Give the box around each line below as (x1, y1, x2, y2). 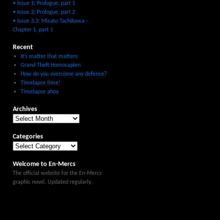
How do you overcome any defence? (20, 71, 107, 77)
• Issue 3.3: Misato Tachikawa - (13, 18, 88, 24)
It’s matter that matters (20, 54, 78, 59)
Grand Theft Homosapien (20, 62, 81, 68)
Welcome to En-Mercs (13, 161, 76, 168)
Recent (13, 44, 33, 51)
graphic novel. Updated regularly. (13, 179, 92, 185)
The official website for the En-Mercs (13, 170, 102, 176)
